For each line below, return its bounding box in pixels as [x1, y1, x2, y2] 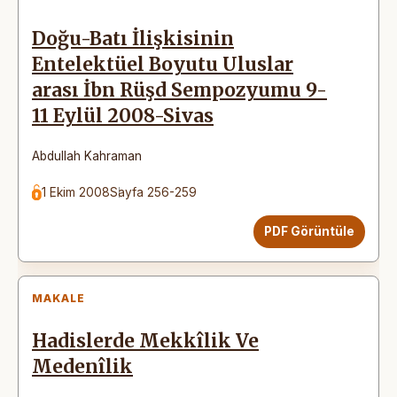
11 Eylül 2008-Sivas [32, 104, 214, 128]
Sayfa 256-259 [110, 184, 198, 199]
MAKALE [32, 291, 85, 305]
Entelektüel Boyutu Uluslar [32, 52, 293, 76]
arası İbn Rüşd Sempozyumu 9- [32, 78, 327, 102]
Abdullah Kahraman [32, 148, 142, 163]
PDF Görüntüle [264, 223, 354, 238]
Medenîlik [32, 354, 133, 378]
